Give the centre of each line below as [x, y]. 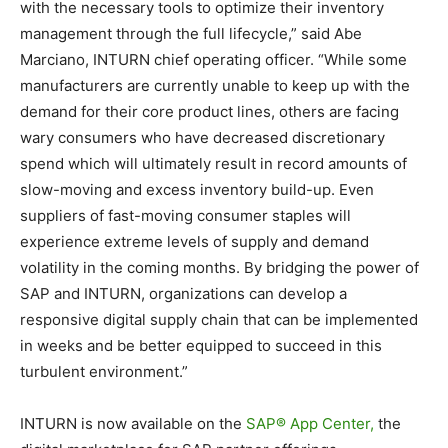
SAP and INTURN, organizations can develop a [183, 294]
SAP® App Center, [310, 424]
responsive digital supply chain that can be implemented [219, 320]
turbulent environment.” [104, 372]
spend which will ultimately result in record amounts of [213, 164]
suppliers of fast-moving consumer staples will [185, 216]
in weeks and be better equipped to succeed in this [201, 346]
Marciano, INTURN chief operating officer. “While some [213, 60]
